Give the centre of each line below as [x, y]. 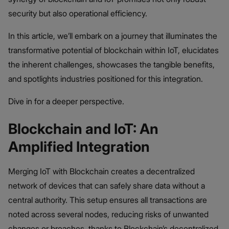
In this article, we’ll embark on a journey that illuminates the [113, 36]
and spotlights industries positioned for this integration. [107, 78]
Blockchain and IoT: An [83, 129]
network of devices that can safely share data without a [107, 185]
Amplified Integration [79, 146]
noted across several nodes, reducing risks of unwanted [108, 214]
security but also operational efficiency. [79, 13]
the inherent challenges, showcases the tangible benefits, [111, 64]
